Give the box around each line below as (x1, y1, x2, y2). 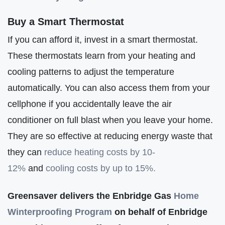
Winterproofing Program (8, 206, 112, 217)
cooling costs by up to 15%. (46, 163, 156, 174)
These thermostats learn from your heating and (8, 50, 195, 61)
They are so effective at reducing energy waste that (8, 131, 212, 142)
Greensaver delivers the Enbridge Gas (8, 190, 174, 201)
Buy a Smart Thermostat (8, 16, 124, 28)
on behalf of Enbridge (112, 206, 207, 217)
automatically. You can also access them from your (8, 82, 210, 93)
